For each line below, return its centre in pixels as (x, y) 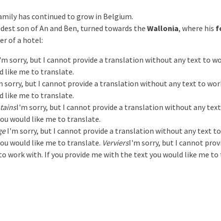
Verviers (115, 143)
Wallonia (163, 28)
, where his (197, 28)
